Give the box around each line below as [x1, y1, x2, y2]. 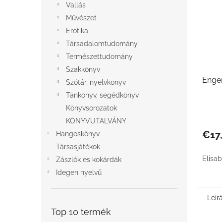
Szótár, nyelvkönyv [66, 78, 126, 86]
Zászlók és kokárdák [56, 156, 121, 164]
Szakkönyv [66, 65, 100, 73]
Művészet [66, 14, 97, 22]
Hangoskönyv [56, 130, 100, 138]
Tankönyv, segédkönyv [66, 91, 139, 99]
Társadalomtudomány [66, 40, 138, 48]
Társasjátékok [56, 143, 100, 151]
